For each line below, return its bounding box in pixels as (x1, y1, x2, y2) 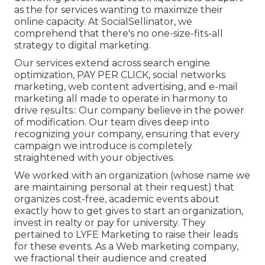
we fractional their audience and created (14, 252, 207, 264)
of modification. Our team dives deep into (14, 116, 209, 128)
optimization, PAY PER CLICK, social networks (14, 69, 225, 80)
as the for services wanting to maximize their (14, 4, 223, 15)
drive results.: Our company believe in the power (14, 104, 244, 116)
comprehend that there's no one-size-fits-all (14, 27, 223, 39)
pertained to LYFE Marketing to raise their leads (14, 228, 238, 240)
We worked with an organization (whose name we (14, 169, 250, 181)
